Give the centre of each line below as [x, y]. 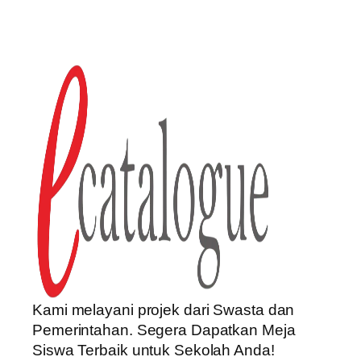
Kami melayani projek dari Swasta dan [164, 310]
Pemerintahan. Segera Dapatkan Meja [164, 330]
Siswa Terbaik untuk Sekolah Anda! [154, 350]
